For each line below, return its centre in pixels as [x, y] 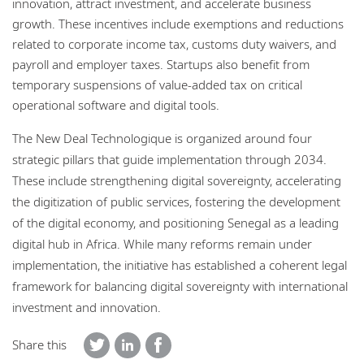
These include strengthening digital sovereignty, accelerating [177, 181]
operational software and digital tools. [116, 105]
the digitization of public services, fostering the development [176, 202]
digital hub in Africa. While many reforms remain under [162, 244]
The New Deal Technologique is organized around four [162, 139]
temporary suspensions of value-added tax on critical [157, 85]
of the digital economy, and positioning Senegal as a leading [175, 223]
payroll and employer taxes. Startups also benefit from [161, 65]
